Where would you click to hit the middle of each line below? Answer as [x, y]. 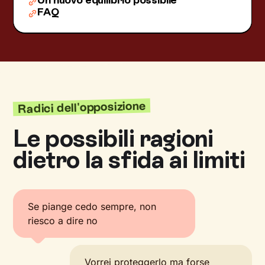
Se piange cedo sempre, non [92, 206]
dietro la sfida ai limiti [129, 160]
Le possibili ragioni [113, 138]
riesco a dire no [63, 221]
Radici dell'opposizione [82, 107]
